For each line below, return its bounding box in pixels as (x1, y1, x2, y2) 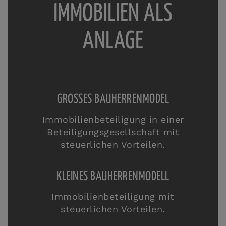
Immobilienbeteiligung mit (51, 191, 175, 202)
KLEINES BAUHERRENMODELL (56, 171, 169, 183)
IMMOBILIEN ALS (53, 2, 173, 26)
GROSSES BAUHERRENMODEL (57, 93, 169, 105)
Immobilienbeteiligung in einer (42, 114, 184, 125)
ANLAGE (83, 29, 143, 53)
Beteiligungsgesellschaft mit (47, 126, 179, 137)
